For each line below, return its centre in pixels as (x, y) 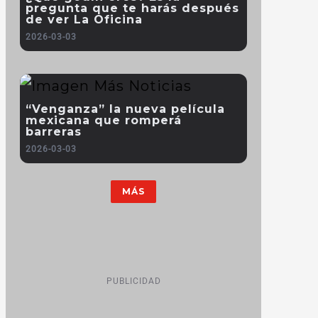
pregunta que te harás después (132, 8)
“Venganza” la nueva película (125, 109)
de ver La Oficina (84, 20)
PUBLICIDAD (133, 281)
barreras (54, 132)
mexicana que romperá (104, 120)
